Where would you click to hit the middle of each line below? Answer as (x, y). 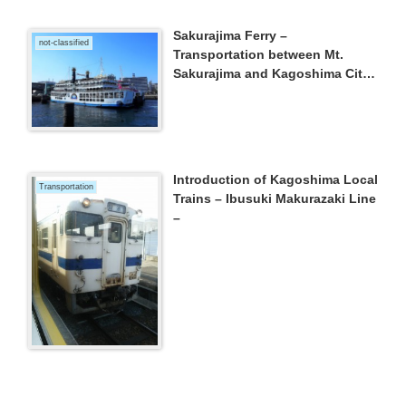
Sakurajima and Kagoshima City (272, 74)
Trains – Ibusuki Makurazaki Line (275, 199)
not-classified (63, 43)
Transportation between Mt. (259, 55)
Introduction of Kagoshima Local (276, 180)
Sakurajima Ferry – (231, 36)
